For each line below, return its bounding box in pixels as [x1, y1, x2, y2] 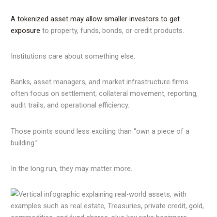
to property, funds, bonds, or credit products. [40, 26, 185, 35]
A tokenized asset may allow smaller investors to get [11, 14, 180, 23]
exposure [11, 26, 41, 35]
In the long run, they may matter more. [11, 164, 133, 173]
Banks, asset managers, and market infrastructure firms [11, 77, 189, 87]
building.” [11, 138, 38, 147]
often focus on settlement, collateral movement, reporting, [11, 89, 198, 98]
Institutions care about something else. [11, 52, 136, 61]
